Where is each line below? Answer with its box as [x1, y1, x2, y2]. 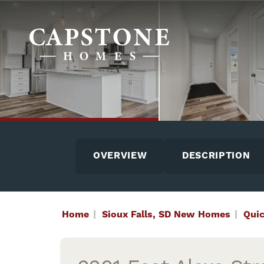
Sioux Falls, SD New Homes [102, 208, 230, 220]
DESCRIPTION [182, 150, 250, 162]
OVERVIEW [93, 150, 147, 162]
